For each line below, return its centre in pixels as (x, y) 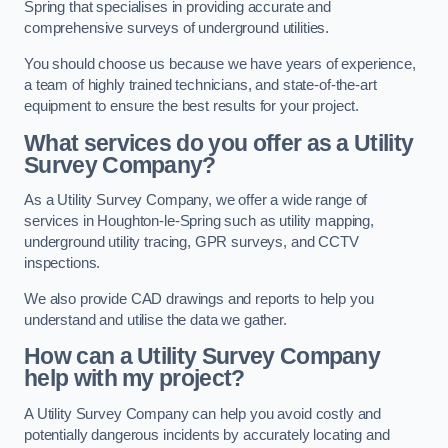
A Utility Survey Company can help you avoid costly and (203, 413)
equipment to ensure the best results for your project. (192, 106)
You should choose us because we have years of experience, (220, 64)
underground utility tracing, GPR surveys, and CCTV (191, 242)
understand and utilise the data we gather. (155, 319)
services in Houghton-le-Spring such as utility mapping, (199, 221)
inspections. (62, 263)
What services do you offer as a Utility (219, 142)
